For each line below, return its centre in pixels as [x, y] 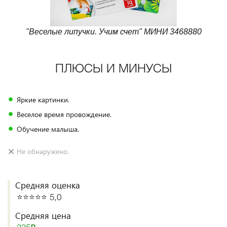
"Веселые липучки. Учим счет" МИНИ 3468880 [113, 32]
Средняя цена [43, 216]
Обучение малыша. [48, 129]
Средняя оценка [48, 185]
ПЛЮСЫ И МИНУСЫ [113, 69]
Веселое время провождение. [64, 114]
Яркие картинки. [43, 100]
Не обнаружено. [43, 151]
